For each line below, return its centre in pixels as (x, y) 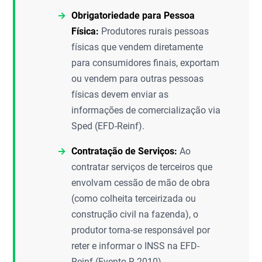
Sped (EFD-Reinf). (108, 126)
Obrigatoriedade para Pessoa (133, 15)
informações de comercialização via (146, 110)
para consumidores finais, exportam (146, 63)
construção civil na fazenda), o (135, 214)
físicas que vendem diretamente (137, 47)
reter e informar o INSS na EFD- (136, 246)
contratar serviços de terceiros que (142, 167)
